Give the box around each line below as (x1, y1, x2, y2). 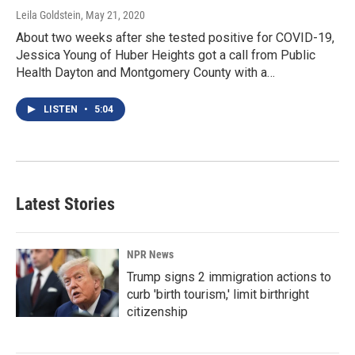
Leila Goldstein (16, 9, 81, 22)
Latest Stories (16, 194, 115, 215)
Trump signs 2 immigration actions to (127, 269, 331, 285)
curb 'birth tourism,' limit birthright (127, 287, 309, 303)
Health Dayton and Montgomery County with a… (16, 65, 275, 81)
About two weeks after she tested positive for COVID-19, (16, 30, 334, 46)
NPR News (127, 248, 174, 261)
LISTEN (44, 104, 80, 116)
